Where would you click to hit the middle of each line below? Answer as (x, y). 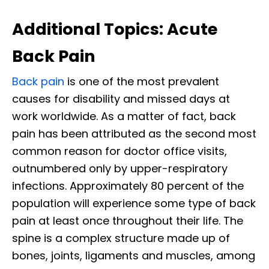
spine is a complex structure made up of (121, 238)
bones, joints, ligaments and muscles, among (134, 255)
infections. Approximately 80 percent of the (128, 186)
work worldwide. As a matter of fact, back (124, 116)
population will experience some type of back (134, 203)
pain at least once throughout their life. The (128, 220)
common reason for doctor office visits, (119, 151)
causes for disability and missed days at (121, 98)
